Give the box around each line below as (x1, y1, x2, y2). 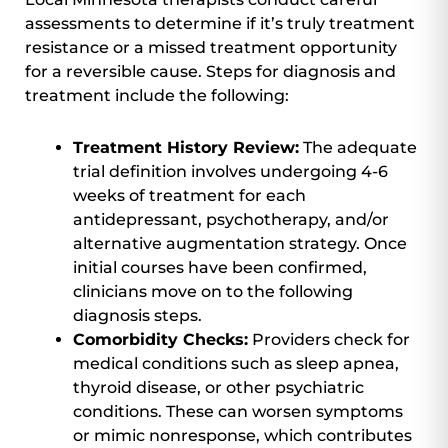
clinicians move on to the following (73, 282, 353, 302)
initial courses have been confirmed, (73, 258, 367, 278)
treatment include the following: (25, 86, 289, 106)
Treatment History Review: (73, 138, 299, 158)
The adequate (299, 138, 417, 158)
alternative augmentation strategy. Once (73, 234, 407, 254)
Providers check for (248, 330, 410, 350)
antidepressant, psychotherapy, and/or (73, 210, 389, 230)
